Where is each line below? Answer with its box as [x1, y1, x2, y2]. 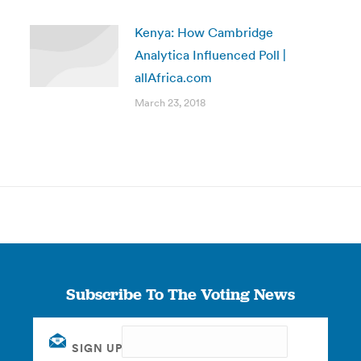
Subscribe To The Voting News [65, 284, 295, 305]
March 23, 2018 [134, 96, 205, 110]
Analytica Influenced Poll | [134, 47, 286, 63]
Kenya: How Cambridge [134, 24, 273, 40]
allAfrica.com [134, 69, 212, 85]
